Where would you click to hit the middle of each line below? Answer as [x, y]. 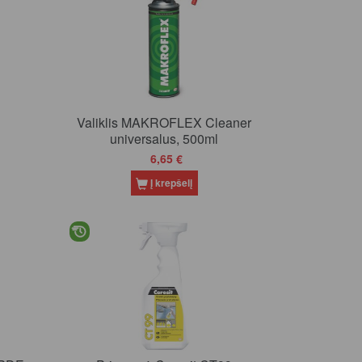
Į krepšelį [172, 183]
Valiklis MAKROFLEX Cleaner [164, 122]
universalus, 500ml [164, 138]
